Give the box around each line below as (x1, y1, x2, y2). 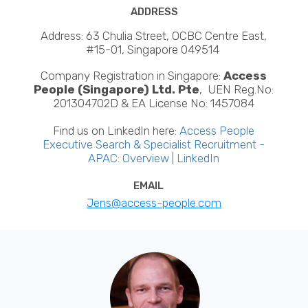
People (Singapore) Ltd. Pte (34, 82, 200, 96)
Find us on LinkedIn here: (53, 123, 180, 137)
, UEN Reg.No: (199, 82, 274, 96)
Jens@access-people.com (86, 195, 221, 210)
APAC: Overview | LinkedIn (88, 151, 220, 165)
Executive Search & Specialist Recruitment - (43, 137, 265, 151)
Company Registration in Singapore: (41, 68, 224, 82)
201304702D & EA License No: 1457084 (53, 96, 254, 110)
